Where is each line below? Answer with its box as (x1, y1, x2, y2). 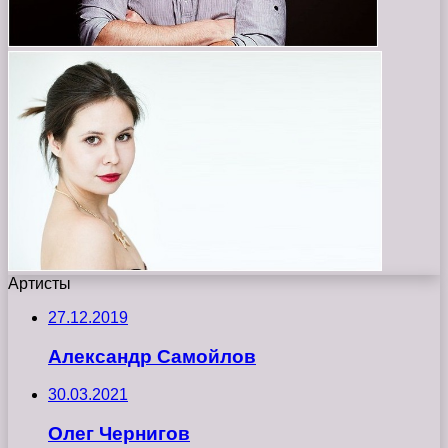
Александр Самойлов (48, 345, 256, 367)
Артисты (8, 275, 71, 293)
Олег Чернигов (48, 423, 190, 445)
